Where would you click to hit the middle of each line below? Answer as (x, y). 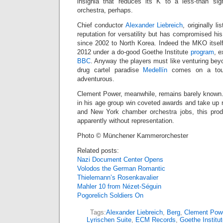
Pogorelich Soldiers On (110, 195)
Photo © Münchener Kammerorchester (133, 136)
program (202, 52)
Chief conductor (101, 25)
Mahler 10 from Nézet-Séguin (119, 186)
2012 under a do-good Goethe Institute (134, 52)
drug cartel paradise (110, 70)
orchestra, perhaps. (105, 10)
